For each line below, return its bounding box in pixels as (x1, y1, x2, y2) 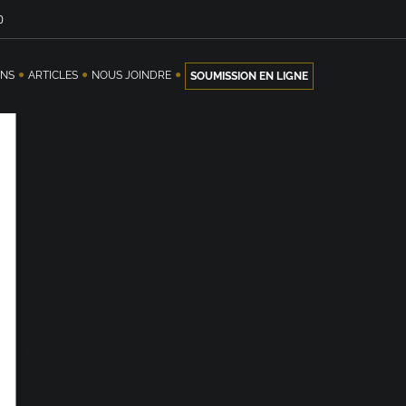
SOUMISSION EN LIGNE (190, 70, 308, 82)
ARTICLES (28, 69, 78, 82)
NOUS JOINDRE (92, 69, 171, 82)
